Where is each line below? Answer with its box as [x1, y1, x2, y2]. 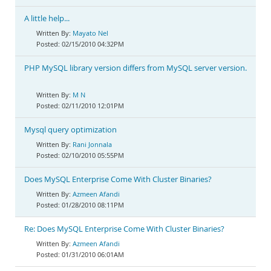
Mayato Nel [73, 28, 108, 38]
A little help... [24, 13, 70, 24]
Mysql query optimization [24, 125, 117, 135]
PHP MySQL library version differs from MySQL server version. [24, 63, 247, 73]
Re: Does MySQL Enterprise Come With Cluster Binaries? [24, 224, 224, 234]
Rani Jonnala [73, 140, 112, 149]
